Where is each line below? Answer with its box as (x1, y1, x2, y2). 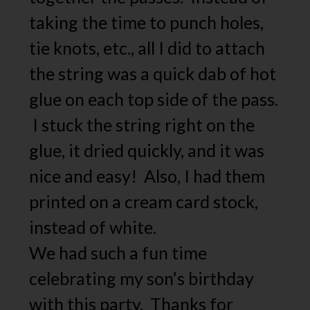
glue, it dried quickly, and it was (29, 139, 265, 161)
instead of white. (29, 216, 157, 237)
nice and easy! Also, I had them (29, 165, 266, 186)
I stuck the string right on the (29, 113, 255, 135)
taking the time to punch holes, (29, 11, 264, 33)
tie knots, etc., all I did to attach (29, 37, 266, 58)
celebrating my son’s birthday (29, 267, 255, 289)
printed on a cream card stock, (29, 190, 259, 212)
